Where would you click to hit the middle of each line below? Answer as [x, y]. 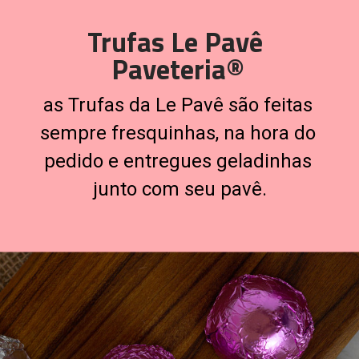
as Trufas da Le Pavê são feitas [177, 105]
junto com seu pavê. [180, 190]
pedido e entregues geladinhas [177, 161]
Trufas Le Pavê [175, 41]
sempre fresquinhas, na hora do [177, 133]
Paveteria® [178, 69]
